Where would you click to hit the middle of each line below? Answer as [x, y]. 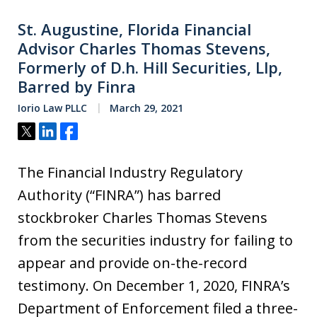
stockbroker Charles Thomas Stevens [143, 217]
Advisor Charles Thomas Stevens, [144, 48]
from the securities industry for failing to [155, 240]
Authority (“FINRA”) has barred [119, 195]
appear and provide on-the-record [132, 263]
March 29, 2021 [145, 108]
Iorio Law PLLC [52, 108]
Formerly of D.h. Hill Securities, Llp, [150, 67]
